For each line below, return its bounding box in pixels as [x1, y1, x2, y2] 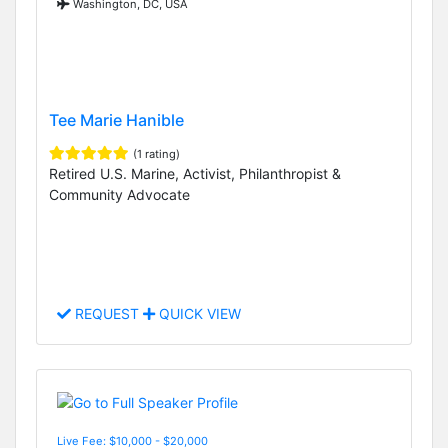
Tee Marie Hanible [49, 109, 184, 130]
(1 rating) [133, 146, 180, 161]
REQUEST [71, 305, 143, 323]
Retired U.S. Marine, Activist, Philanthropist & [49, 164, 341, 182]
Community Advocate [49, 185, 190, 203]
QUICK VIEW [155, 305, 241, 323]
